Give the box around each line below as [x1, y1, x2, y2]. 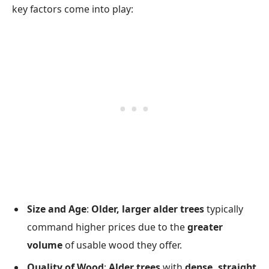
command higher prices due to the [27, 220, 187, 234]
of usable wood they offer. [62, 238, 182, 252]
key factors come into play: [12, 2, 133, 16]
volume [27, 238, 62, 252]
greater [187, 220, 223, 234]
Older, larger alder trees [91, 202, 204, 216]
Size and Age [27, 202, 86, 216]
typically [204, 202, 243, 216]
